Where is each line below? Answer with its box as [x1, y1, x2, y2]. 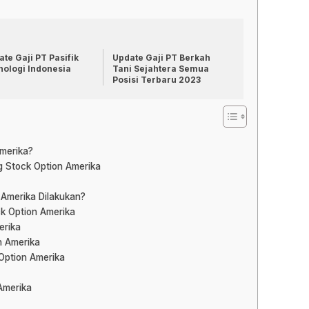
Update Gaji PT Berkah [112, 52, 210, 63]
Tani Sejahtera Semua [112, 63, 209, 74]
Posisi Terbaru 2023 [112, 74, 201, 85]
